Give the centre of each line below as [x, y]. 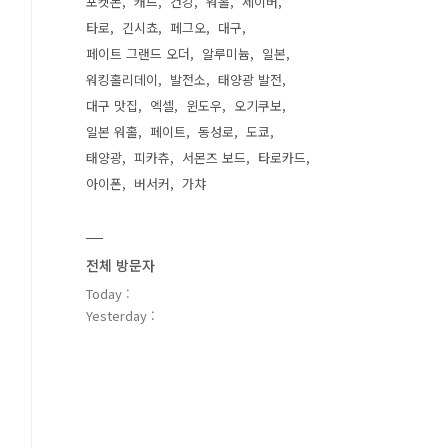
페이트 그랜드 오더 [138, 53]
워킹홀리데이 [122, 79]
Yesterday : [120, 315]
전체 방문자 [120, 265]
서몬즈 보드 [214, 157]
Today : [108, 293]
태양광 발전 [250, 79]
